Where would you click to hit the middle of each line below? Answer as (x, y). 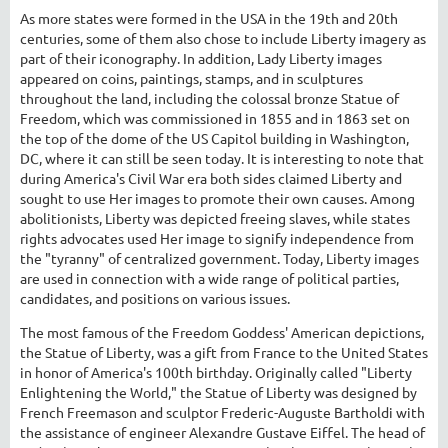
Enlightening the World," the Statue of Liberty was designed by (218, 391)
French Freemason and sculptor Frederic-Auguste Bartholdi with (222, 411)
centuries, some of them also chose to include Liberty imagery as (223, 37)
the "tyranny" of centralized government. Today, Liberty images (219, 257)
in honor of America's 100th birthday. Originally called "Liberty (216, 371)
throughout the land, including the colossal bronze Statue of (209, 97)
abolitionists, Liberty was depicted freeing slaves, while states (215, 217)
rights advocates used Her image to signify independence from (217, 237)
